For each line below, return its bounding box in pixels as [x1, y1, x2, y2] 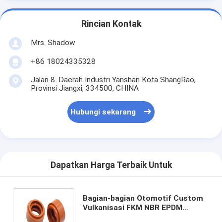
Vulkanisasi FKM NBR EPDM [83, 203, 183, 212]
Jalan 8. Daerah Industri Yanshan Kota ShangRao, [30, 75, 196, 84]
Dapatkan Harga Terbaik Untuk [50, 160, 172, 170]
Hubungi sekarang [70, 108, 136, 117]
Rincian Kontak [81, 19, 141, 29]
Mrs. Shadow [30, 38, 75, 47]
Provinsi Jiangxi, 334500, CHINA [30, 83, 139, 93]
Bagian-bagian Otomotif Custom [83, 193, 204, 203]
